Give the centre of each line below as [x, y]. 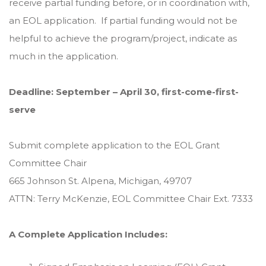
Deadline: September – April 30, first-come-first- [124, 92]
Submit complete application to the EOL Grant [114, 145]
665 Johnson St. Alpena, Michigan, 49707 [100, 181]
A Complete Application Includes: [88, 234]
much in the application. [64, 56]
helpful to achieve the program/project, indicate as [123, 38]
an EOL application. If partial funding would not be [123, 20]
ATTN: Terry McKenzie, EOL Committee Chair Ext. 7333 [131, 199]
